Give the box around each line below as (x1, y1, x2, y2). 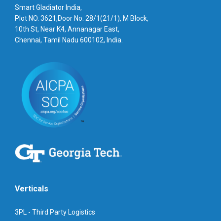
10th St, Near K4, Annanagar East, (15, 25, 119, 33)
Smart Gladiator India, (15, 3, 82, 11)
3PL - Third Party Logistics (15, 208, 95, 216)
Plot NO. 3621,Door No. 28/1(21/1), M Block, (15, 14, 148, 22)
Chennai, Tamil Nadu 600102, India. (15, 36, 123, 44)
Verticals (15, 184, 48, 193)
